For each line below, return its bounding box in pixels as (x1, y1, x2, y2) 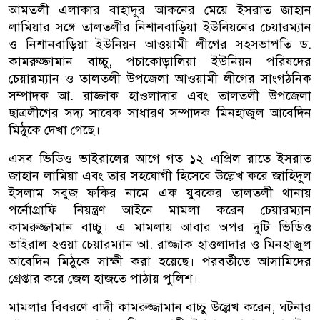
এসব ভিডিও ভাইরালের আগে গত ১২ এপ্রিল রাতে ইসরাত (9, 150, 311, 166)
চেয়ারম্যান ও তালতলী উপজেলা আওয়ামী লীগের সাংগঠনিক (9, 70, 311, 86)
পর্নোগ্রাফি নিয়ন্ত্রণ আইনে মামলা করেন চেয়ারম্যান (9, 201, 311, 218)
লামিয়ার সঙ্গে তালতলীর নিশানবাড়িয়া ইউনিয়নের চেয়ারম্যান (9, 19, 311, 35)
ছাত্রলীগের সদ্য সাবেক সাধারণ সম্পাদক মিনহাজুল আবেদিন (9, 104, 311, 121)
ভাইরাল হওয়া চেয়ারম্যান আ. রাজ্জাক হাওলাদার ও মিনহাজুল (9, 236, 311, 252)
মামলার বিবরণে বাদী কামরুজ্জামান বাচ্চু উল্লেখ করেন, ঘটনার (9, 299, 311, 315)
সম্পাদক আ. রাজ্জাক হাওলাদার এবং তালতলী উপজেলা (9, 87, 311, 104)
